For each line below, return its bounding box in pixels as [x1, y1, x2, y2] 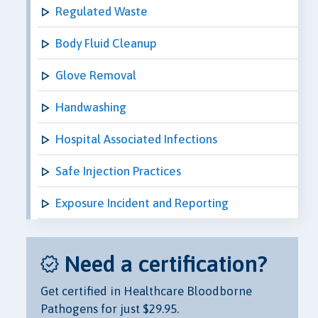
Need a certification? [65, 251, 268, 277]
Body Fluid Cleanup [55, 35, 157, 50]
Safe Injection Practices [55, 163, 181, 178]
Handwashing [55, 99, 126, 114]
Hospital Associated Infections [55, 131, 217, 146]
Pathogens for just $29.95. [40, 302, 179, 316]
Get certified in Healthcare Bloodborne [40, 284, 252, 298]
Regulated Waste [55, 4, 148, 18]
